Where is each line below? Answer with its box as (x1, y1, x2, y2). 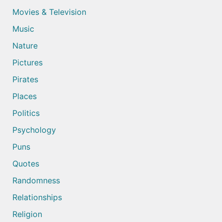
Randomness (12, 175, 60, 186)
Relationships (12, 192, 62, 203)
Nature (12, 41, 38, 51)
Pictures (12, 57, 43, 68)
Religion (12, 209, 42, 220)
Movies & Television (12, 7, 86, 17)
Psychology (12, 125, 56, 135)
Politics (12, 108, 40, 118)
